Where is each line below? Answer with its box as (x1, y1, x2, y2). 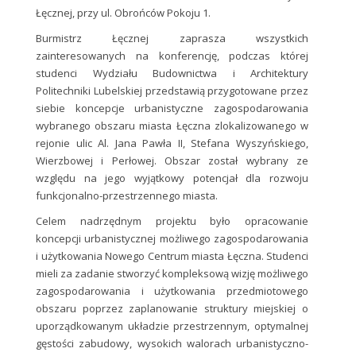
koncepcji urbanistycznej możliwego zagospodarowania (36, 231, 308, 246)
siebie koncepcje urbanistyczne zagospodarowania (36, 101, 308, 116)
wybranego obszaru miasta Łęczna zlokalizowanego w (36, 118, 308, 133)
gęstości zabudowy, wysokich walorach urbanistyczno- (36, 336, 308, 351)
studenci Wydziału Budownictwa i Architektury (36, 66, 308, 81)
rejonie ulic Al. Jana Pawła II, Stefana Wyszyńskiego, (36, 136, 308, 151)
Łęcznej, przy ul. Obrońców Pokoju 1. (36, 6, 211, 21)
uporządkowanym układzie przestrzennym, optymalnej (36, 319, 308, 334)
